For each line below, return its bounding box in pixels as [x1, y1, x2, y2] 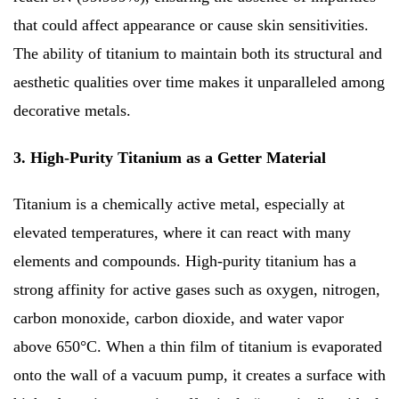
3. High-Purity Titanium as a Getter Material [13, 149, 326, 167]
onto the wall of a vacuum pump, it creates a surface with [13, 366, 386, 385]
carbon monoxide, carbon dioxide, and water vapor [13, 309, 344, 328]
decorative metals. [13, 102, 131, 120]
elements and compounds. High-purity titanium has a [13, 252, 356, 271]
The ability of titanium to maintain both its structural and [13, 45, 382, 63]
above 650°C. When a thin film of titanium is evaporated [13, 338, 382, 356]
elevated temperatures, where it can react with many [13, 224, 351, 242]
